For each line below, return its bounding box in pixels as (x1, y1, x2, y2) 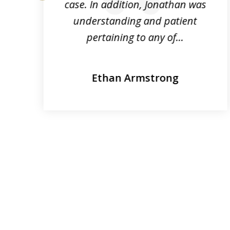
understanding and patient (73, 13, 198, 28)
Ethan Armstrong (92, 70, 179, 85)
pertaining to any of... (87, 30, 184, 44)
